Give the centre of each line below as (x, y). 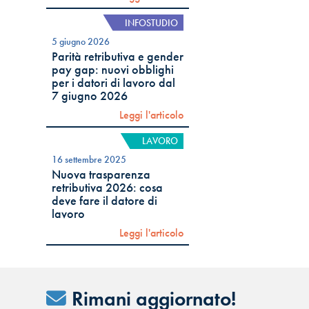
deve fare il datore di (105, 201)
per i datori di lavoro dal (114, 82)
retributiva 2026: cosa (108, 188)
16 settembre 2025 (89, 160)
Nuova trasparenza (101, 175)
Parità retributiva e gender (118, 56)
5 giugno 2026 (81, 41)
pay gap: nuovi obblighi (113, 69)
